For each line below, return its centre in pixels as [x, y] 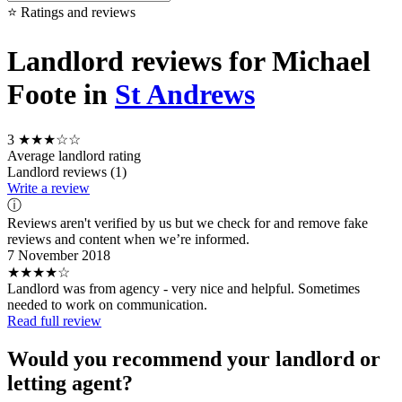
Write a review [48, 188]
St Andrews [185, 95]
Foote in [61, 95]
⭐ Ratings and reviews [71, 12]
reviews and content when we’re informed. [128, 239]
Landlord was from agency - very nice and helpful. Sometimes [184, 288]
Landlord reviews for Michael [189, 61]
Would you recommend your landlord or [194, 358]
